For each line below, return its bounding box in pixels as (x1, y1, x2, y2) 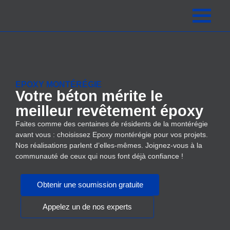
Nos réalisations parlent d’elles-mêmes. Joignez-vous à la (15, 141, 202, 149)
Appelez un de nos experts (43, 202, 132, 212)
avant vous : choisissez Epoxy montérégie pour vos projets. (15, 130, 208, 139)
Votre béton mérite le (15, 88, 163, 104)
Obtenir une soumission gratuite (36, 180, 143, 189)
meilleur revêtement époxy (15, 103, 203, 119)
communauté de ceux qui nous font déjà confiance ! (15, 152, 183, 160)
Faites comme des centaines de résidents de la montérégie (15, 120, 208, 128)
